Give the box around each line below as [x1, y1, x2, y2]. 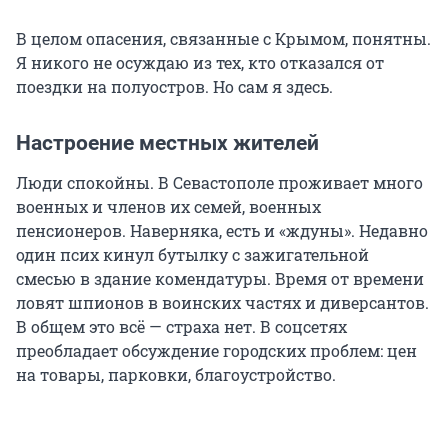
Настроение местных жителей [16, 131, 319, 156]
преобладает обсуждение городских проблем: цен [16, 340, 417, 362]
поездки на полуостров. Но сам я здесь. [16, 76, 333, 98]
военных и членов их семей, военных [16, 196, 321, 218]
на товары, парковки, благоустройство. [16, 364, 336, 386]
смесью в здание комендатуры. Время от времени [16, 268, 424, 290]
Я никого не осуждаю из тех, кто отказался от [16, 52, 384, 74]
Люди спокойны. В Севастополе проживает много [16, 172, 423, 194]
